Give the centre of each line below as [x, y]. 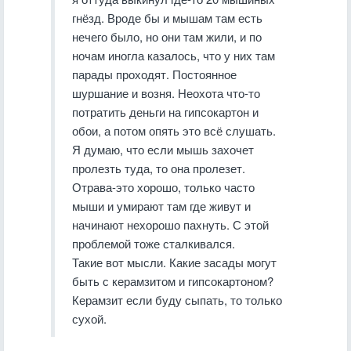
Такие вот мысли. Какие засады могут [174, 262]
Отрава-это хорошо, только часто [163, 187]
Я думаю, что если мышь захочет [163, 149]
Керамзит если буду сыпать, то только [177, 300]
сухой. [89, 318]
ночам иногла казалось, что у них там [174, 55]
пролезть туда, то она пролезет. [159, 168]
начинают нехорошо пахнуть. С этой [170, 224]
